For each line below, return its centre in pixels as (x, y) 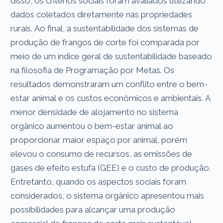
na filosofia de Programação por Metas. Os (93, 70)
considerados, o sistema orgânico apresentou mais (108, 195)
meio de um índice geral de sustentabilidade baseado (111, 56)
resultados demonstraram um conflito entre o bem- (109, 84)
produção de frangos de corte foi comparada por (105, 42)
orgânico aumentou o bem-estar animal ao (92, 126)
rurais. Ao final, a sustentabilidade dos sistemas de (105, 28)
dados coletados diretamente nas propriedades (102, 14)
